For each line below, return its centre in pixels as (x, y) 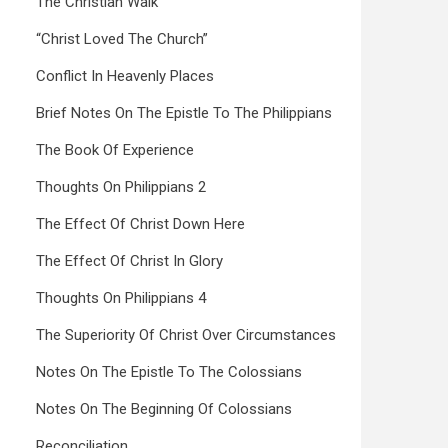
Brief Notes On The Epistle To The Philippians (184, 113)
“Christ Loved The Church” (122, 39)
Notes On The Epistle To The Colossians (169, 372)
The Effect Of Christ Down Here (140, 224)
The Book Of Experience (115, 150)
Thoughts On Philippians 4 (121, 298)
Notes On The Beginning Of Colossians (164, 409)
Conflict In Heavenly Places (125, 76)
